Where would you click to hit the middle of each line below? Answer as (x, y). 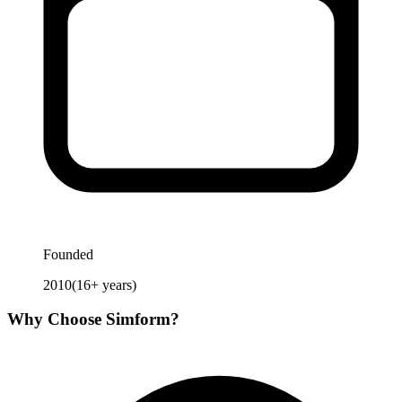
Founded (68, 254)
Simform (138, 319)
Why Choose (57, 319)
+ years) (114, 284)
